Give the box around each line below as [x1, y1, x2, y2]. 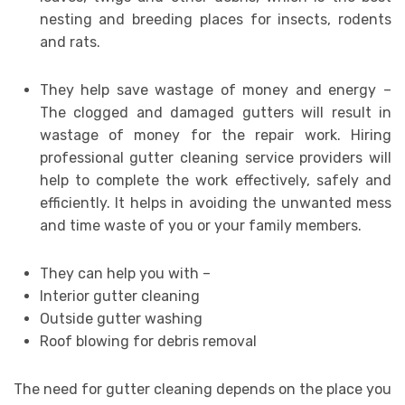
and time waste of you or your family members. [39, 217, 362, 235]
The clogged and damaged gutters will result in [39, 104, 391, 122]
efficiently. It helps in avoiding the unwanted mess [39, 194, 391, 212]
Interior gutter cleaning [39, 287, 200, 306]
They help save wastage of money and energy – [39, 81, 391, 99]
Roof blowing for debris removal [39, 333, 257, 351]
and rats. [39, 33, 100, 52]
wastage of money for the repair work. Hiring [39, 127, 391, 145]
